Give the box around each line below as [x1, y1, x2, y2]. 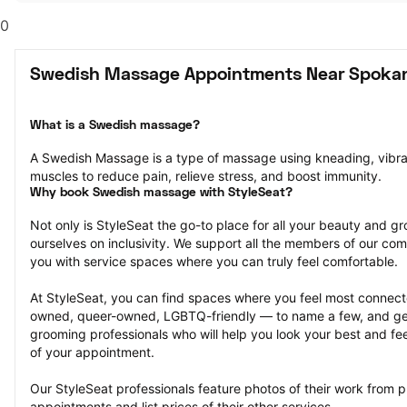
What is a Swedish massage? [30, 120, 200, 132]
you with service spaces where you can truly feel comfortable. [30, 253, 398, 269]
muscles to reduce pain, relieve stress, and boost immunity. [30, 168, 382, 184]
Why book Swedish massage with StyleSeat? [30, 187, 293, 199]
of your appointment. [30, 344, 154, 360]
